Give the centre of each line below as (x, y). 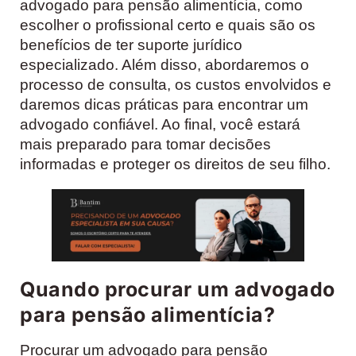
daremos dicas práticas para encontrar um (164, 104)
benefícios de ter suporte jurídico (131, 44)
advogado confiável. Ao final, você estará (160, 124)
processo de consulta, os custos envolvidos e (176, 84)
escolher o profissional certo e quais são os (168, 25)
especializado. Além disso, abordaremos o (164, 64)
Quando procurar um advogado (178, 290)
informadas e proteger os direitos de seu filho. (175, 164)
